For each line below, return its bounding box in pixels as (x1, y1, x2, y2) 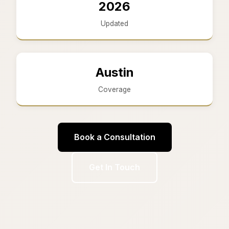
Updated (101, 19, 128, 28)
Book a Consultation (74, 131, 155, 142)
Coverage (98, 85, 131, 94)
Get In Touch (89, 162, 140, 172)
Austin (95, 64, 134, 80)
